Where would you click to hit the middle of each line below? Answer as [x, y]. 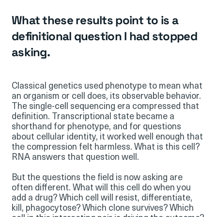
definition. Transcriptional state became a [93, 117]
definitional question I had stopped [104, 36]
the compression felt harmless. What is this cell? [106, 147]
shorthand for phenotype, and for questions [96, 127]
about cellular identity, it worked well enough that [107, 137]
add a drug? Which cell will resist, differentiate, [102, 198]
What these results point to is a [95, 20]
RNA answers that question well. [75, 157]
